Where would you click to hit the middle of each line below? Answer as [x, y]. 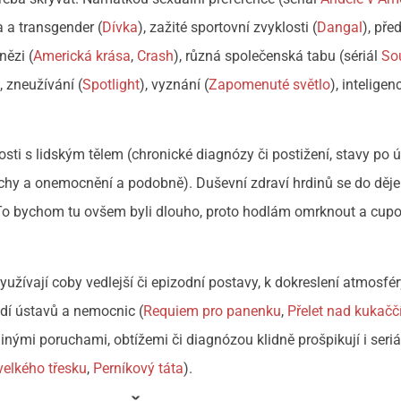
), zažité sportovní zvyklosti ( [228, 27]
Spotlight [111, 84]
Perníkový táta [139, 368]
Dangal [340, 27]
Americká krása [82, 55]
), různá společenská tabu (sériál [278, 55]
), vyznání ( [175, 84]
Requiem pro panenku [213, 311]
